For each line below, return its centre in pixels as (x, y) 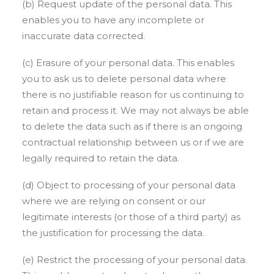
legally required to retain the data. (101, 158)
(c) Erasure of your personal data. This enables (128, 63)
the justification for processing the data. (113, 233)
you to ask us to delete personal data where (124, 79)
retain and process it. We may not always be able (135, 110)
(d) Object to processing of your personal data (129, 185)
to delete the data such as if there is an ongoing (132, 126)
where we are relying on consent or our (114, 201)
